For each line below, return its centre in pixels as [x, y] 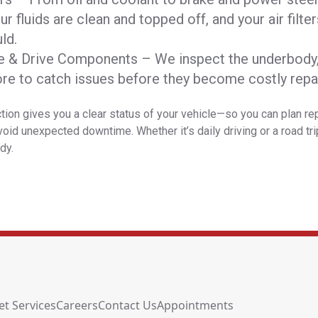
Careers [77, 306]
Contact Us [127, 306]
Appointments [195, 306]
